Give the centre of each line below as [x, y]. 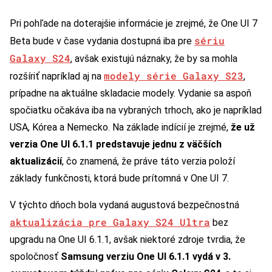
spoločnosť [35, 256]
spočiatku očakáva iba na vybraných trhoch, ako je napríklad [136, 110]
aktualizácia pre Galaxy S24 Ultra [110, 222]
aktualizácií [36, 161]
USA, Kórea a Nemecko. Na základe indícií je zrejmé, [120, 127]
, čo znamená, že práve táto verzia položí [148, 161]
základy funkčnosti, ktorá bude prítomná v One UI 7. [121, 178]
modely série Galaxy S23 [174, 75]
